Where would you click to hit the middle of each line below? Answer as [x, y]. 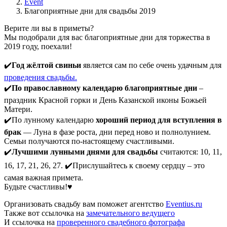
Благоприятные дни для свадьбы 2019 [90, 11]
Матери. [18, 109]
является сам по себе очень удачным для [151, 65]
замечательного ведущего [130, 213]
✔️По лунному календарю [49, 120]
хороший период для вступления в [158, 120]
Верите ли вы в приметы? [49, 28]
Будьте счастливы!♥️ [38, 186]
